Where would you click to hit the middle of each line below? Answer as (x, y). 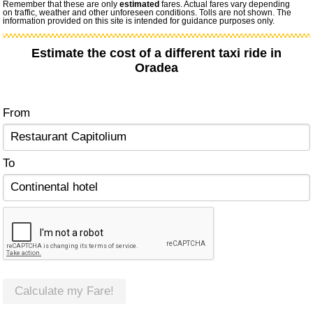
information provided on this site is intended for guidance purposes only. (139, 21)
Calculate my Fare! (65, 291)
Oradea (156, 68)
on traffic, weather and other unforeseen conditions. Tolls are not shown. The (147, 13)
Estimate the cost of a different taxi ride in (156, 53)
